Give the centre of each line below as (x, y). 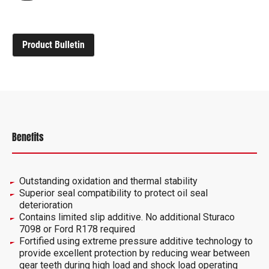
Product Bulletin (53, 44)
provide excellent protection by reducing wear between (134, 253)
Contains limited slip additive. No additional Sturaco (127, 217)
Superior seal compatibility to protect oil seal (113, 193)
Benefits (28, 137)
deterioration (46, 205)
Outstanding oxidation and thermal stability (108, 181)
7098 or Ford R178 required (77, 229)
